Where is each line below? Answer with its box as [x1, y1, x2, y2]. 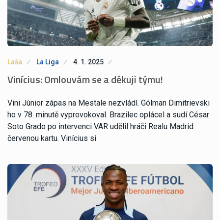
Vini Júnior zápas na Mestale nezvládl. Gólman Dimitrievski [7, 98, 210, 108]
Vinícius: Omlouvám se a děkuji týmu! [7, 71, 163, 87]
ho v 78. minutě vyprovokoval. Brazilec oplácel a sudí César [7, 110, 209, 119]
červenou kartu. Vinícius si [7, 133, 96, 143]
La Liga [36, 57, 59, 66]
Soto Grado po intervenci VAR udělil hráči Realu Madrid [7, 121, 193, 131]
